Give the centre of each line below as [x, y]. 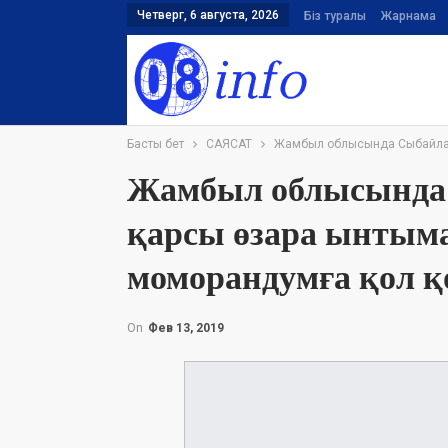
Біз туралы [335, 16]
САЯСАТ [229, 144]
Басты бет [155, 144]
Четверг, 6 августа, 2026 [208, 15]
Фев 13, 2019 [186, 327]
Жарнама [408, 16]
